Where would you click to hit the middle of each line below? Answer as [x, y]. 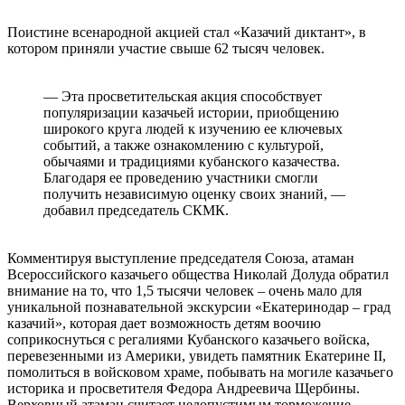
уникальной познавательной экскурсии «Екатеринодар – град [199, 306]
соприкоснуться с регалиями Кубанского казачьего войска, [188, 339]
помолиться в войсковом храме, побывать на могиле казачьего [200, 372]
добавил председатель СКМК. [136, 210]
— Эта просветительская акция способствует [183, 96]
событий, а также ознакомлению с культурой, [184, 145]
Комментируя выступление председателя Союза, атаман [181, 258]
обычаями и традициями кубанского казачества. [192, 161]
